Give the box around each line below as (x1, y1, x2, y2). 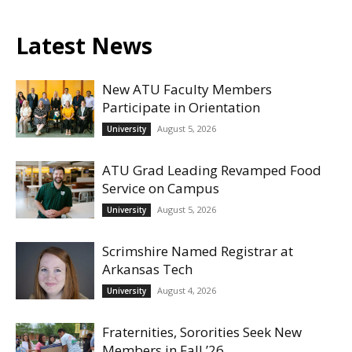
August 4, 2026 (157, 284, 216, 297)
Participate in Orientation (102, 98, 260, 117)
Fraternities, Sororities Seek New (102, 323, 302, 342)
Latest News (16, 31, 152, 61)
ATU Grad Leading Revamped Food (102, 161, 321, 180)
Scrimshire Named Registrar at (102, 242, 293, 261)
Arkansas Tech (102, 260, 192, 279)
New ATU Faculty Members (102, 80, 272, 99)
